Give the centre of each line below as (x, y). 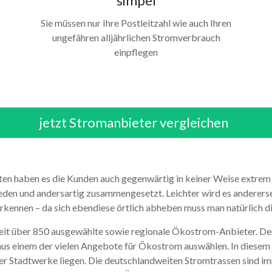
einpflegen (136, 52)
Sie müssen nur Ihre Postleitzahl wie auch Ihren (136, 23)
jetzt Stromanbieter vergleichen (134, 122)
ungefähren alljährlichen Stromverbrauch (136, 37)
